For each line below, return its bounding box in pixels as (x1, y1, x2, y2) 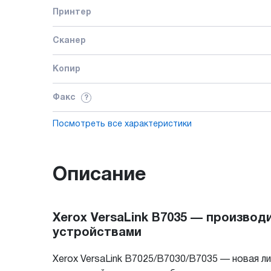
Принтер (53, 8, 91, 16)
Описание (53, 166, 146, 184)
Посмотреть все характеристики (53, 120, 192, 128)
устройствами (53, 227, 142, 238)
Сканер (53, 36, 86, 45)
